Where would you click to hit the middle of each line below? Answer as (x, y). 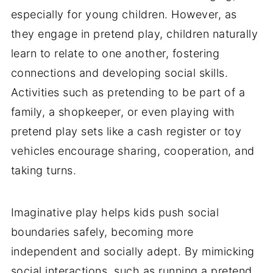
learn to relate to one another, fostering (115, 54)
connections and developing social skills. (119, 73)
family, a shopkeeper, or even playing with (123, 112)
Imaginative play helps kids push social (115, 213)
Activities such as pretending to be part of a (128, 93)
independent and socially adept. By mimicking (133, 252)
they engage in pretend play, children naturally (134, 34)
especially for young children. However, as (124, 15)
